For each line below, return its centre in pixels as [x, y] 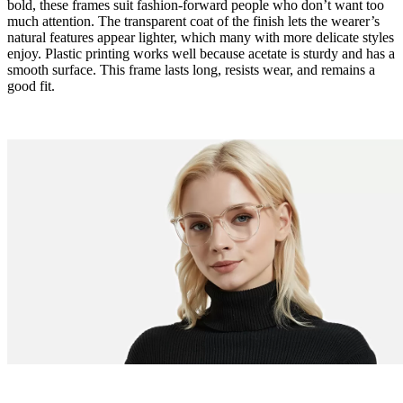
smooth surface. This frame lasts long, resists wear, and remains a [191, 69]
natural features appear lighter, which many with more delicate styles [201, 37]
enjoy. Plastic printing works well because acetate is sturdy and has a [201, 53]
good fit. [31, 85]
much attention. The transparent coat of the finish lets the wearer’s [193, 21]
